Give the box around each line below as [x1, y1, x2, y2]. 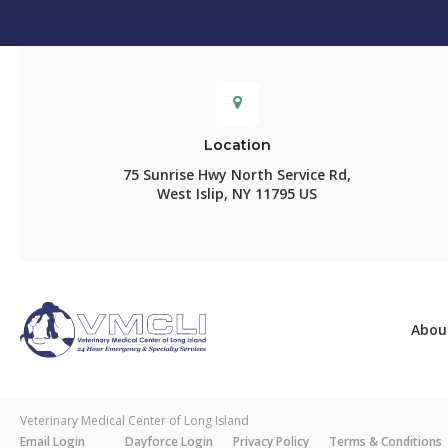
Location [203, 136, 271, 155]
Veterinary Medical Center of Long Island [20, 411, 249, 429]
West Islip [157, 184, 225, 204]
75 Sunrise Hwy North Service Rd [123, 165, 348, 185]
